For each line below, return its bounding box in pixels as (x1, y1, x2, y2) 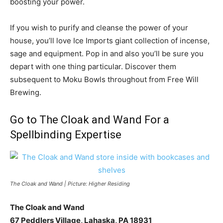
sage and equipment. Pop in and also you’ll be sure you (10, 48, 204, 58)
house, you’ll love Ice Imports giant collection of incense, (10, 35, 210, 45)
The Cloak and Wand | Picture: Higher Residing (10, 180, 130, 187)
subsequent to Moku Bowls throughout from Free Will (10, 74, 199, 84)
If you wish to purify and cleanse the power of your (10, 22, 188, 32)
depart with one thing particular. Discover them (10, 61, 176, 71)
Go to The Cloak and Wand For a (10, 113, 169, 126)
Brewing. (10, 87, 41, 97)
